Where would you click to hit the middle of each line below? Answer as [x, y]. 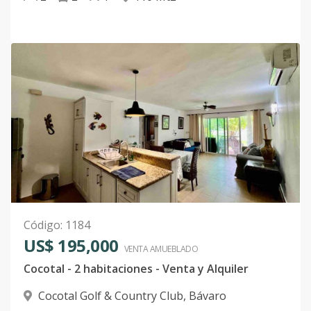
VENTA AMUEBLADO [161, 249]
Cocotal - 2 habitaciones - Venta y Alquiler [136, 269]
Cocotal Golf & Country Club [111, 296]
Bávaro [208, 296]
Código [42, 225]
